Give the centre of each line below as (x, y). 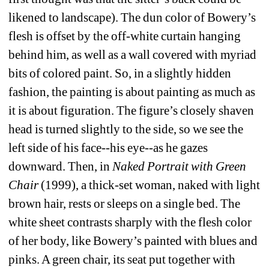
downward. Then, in (61, 166)
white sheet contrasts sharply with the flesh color (130, 222)
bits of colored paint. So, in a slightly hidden (120, 73)
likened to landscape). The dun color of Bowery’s (132, 17)
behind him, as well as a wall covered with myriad (133, 54)
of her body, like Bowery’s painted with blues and (133, 240)
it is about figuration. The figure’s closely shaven (131, 110)
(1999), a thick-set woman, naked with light (150, 185)
